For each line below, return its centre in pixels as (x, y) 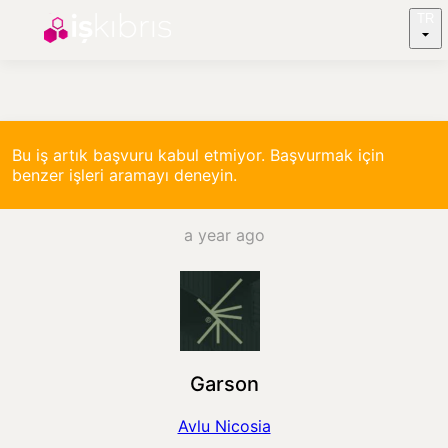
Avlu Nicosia (224, 426)
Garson (224, 384)
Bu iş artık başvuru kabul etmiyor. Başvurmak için (198, 155)
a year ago (224, 235)
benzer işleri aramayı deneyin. (124, 175)
